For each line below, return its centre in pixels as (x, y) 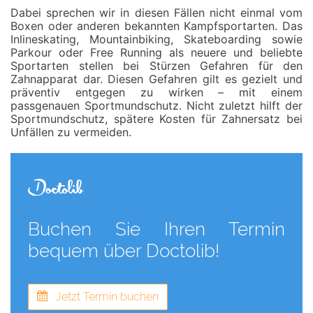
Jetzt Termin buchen (103, 297)
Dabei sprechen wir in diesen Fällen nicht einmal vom (156, 13)
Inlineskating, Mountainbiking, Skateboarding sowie (156, 39)
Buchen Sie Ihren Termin (156, 229)
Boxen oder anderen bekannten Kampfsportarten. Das (156, 26)
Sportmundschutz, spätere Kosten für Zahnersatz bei (156, 119)
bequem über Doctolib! (124, 251)
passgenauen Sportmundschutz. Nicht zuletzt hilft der (156, 105)
